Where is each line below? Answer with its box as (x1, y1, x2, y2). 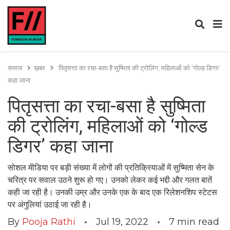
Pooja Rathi (22, 216, 75, 227)
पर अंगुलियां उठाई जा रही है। (8, 200, 92, 209)
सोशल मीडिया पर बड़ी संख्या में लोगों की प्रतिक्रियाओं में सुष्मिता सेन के (8, 163, 214, 172)
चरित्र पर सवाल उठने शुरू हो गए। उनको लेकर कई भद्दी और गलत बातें (8, 175, 212, 185)
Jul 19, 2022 (96, 216, 148, 227)
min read (177, 216, 219, 227)
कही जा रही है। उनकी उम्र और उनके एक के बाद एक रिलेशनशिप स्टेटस (8, 187, 217, 197)
